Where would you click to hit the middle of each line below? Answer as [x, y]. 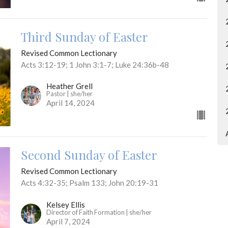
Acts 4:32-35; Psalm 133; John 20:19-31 [89, 183]
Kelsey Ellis [65, 204]
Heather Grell [69, 86]
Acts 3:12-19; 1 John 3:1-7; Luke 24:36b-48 [95, 64]
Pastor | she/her [69, 94]
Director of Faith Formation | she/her [99, 212]
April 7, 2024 [68, 221]
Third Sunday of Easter [84, 36]
